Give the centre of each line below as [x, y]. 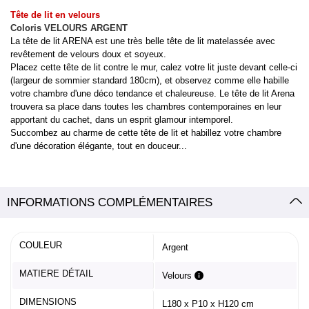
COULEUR [41, 245]
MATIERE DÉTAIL [56, 273]
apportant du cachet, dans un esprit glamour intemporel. [122, 119]
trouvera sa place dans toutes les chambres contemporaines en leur [146, 106]
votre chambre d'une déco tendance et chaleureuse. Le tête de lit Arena [152, 93]
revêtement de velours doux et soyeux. [88, 54]
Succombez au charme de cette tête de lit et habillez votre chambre [146, 132]
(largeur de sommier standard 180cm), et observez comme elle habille [150, 80]
